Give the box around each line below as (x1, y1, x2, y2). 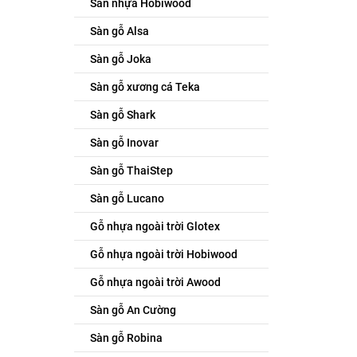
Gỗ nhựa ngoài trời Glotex (89, 220, 220, 233)
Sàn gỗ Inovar (89, 136, 159, 149)
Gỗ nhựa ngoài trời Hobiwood (89, 248, 237, 261)
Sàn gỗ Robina (89, 331, 163, 344)
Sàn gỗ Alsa (89, 25, 149, 37)
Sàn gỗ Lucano (89, 192, 164, 205)
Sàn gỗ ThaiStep (89, 164, 173, 177)
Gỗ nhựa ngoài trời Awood (89, 276, 221, 288)
